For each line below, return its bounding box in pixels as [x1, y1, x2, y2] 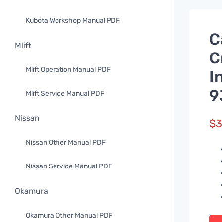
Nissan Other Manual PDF [26, 138, 106, 147]
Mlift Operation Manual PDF [26, 65, 111, 74]
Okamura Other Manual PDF [26, 211, 112, 220]
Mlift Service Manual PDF [26, 89, 104, 98]
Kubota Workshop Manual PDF [26, 16, 120, 25]
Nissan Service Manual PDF [26, 162, 112, 170]
